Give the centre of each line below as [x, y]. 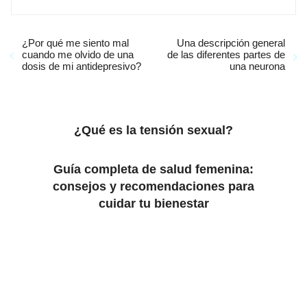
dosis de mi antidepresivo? [82, 66]
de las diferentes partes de [226, 54]
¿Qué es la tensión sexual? [153, 130]
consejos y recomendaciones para [153, 186]
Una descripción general [231, 43]
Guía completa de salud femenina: [153, 169]
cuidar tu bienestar [153, 204]
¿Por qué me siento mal [75, 43]
